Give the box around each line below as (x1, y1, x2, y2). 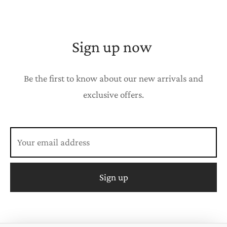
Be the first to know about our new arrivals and (24, 72, 203, 84)
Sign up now (72, 37, 155, 56)
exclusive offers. (83, 89, 144, 100)
